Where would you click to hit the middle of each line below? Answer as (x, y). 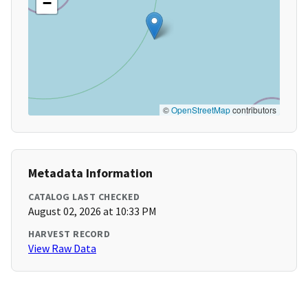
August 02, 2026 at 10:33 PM (92, 211)
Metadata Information (90, 173)
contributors (253, 110)
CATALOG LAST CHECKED (84, 197)
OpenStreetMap (201, 110)
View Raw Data (62, 249)
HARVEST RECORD (69, 234)
